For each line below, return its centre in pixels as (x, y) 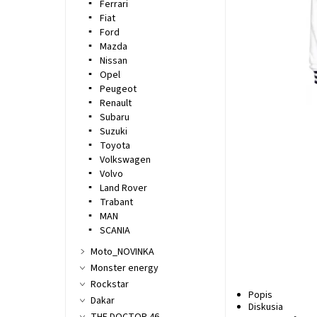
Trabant (116, 203)
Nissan (113, 61)
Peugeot (118, 90)
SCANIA (115, 231)
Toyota (115, 146)
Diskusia (266, 307)
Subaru (114, 118)
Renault (115, 104)
